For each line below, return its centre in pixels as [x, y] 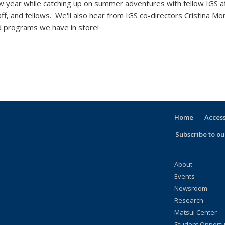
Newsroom [191, 188]
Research [189, 200]
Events [184, 176]
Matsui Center [195, 212]
